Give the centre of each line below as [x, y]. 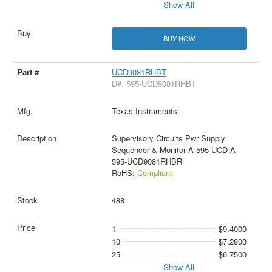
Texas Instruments [144, 111]
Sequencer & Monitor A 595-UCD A [173, 150]
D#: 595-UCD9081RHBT [154, 84]
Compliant [155, 173]
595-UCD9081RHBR [147, 161]
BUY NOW [179, 38]
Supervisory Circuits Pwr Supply [168, 138]
